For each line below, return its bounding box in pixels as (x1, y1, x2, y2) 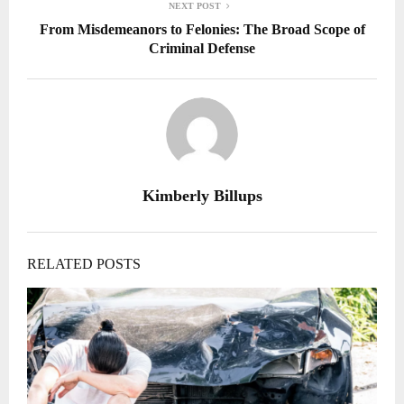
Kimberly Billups (142, 186, 262, 205)
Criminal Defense (149, 40, 255, 56)
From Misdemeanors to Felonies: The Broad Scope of (39, 21, 365, 37)
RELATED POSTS (27, 255, 141, 271)
